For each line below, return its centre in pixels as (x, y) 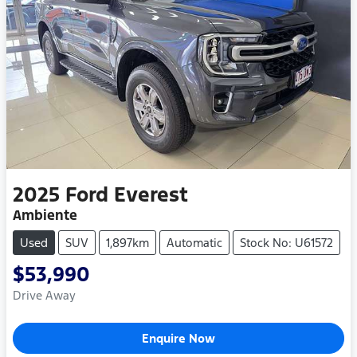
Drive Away (44, 296)
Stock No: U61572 (286, 243)
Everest (151, 195)
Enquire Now (178, 339)
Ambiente (45, 216)
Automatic (194, 243)
